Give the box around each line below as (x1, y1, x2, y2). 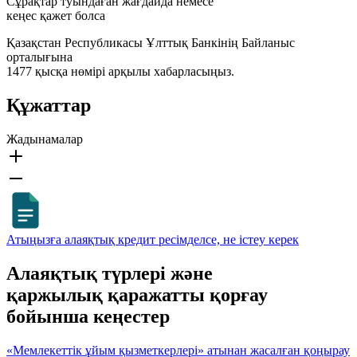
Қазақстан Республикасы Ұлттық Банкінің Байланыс (6, 36, 295, 50)
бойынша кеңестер (6, 305, 170, 327)
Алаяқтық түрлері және (6, 262, 213, 284)
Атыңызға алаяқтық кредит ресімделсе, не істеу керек (6, 232, 299, 246)
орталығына (6, 50, 73, 65)
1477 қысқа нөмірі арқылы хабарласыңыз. (6, 65, 234, 79)
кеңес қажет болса (6, 9, 105, 23)
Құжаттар (6, 95, 91, 116)
